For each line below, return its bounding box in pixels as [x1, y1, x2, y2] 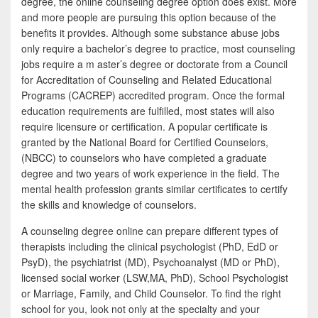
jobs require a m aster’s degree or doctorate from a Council [21, 57, 287, 72]
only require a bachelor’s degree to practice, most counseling [21, 41, 295, 56]
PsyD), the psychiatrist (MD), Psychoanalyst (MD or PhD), [21, 255, 280, 270]
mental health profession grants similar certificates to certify [21, 182, 287, 197]
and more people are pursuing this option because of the [21, 10, 276, 25]
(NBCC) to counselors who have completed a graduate [21, 150, 267, 165]
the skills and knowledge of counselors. [21, 197, 197, 212]
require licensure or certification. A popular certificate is [21, 119, 268, 134]
